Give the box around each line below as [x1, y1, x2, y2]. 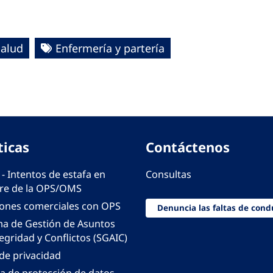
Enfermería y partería [55, 41, 165, 56]
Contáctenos [146, 138, 230, 157]
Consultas [146, 168, 191, 182]
